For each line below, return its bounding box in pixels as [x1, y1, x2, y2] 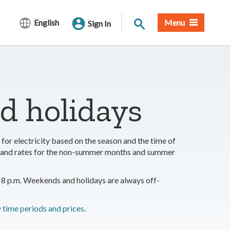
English [34, 17, 59, 27]
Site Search [139, 17, 178, 27]
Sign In [88, 18, 111, 28]
